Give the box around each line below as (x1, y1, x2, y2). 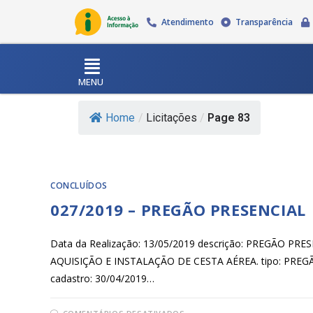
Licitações (146, 110, 197, 124)
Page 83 (208, 110, 250, 124)
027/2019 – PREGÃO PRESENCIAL (50, 198, 306, 220)
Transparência (235, 16, 293, 28)
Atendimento (161, 16, 214, 28)
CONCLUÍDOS (50, 179, 108, 191)
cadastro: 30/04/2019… (50, 271, 154, 285)
